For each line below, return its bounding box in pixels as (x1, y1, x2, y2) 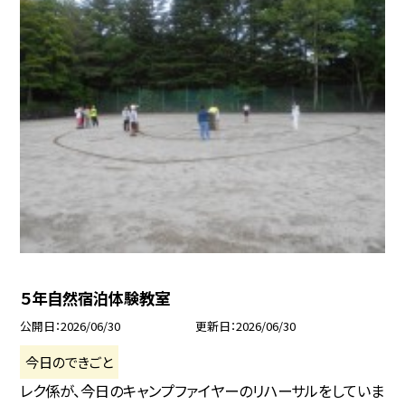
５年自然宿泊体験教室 (20, 286, 171, 309)
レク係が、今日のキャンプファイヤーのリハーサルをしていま (20, 379, 385, 401)
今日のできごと (25, 352, 114, 372)
